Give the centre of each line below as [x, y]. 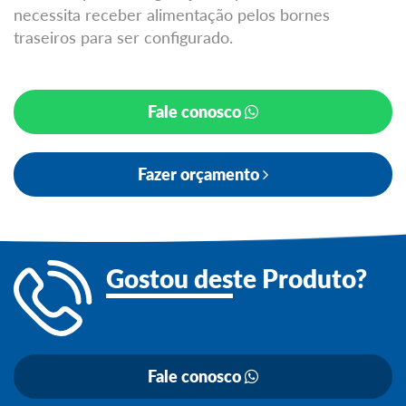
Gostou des [169, 278]
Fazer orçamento [200, 174]
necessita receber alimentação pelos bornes [172, 14]
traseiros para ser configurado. [123, 37]
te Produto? [300, 278]
